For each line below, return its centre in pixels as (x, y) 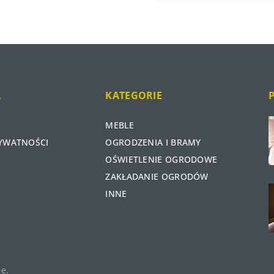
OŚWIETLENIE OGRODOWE (161, 160)
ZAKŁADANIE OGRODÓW (157, 177)
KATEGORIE (134, 96)
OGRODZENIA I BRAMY (153, 143)
